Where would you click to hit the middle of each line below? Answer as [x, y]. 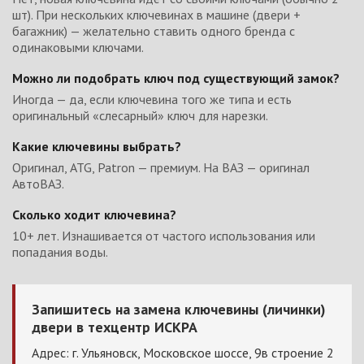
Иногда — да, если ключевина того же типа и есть [152, 99]
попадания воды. [60, 251]
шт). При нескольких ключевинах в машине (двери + [156, 14]
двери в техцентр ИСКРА [115, 327]
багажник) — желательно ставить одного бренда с [154, 30]
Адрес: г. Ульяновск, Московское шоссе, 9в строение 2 [183, 352]
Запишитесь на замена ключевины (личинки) [179, 309]
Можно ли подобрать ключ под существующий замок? [176, 78]
